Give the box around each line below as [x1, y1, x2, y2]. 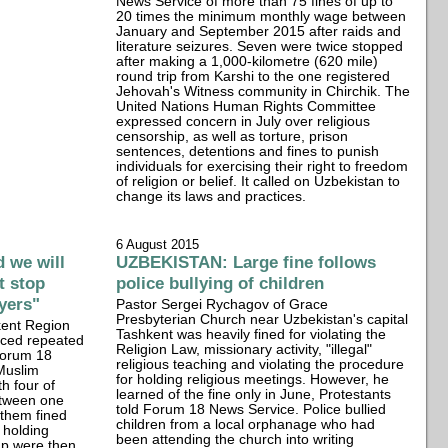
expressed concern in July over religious [116, 114, 371, 129]
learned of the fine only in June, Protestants [116, 386, 392, 402]
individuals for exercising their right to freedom [116, 159, 409, 174]
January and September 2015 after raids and [116, 24, 402, 39]
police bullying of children [116, 273, 325, 294]
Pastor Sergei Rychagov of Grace [116, 296, 329, 312]
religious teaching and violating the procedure [116, 356, 405, 372]
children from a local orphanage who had [116, 416, 376, 432]
